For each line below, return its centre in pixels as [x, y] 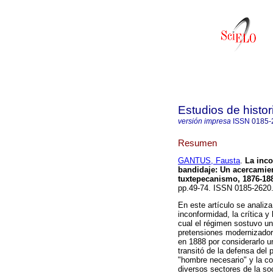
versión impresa [204, 121]
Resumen [197, 143]
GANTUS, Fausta [209, 161]
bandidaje [197, 170]
